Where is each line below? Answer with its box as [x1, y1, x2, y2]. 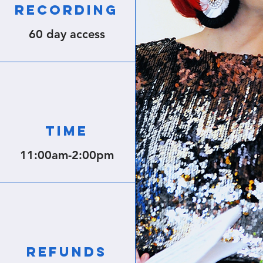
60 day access [29, 27, 105, 41]
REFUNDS [26, 244, 107, 260]
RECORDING [15, 2, 118, 18]
